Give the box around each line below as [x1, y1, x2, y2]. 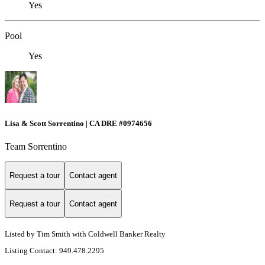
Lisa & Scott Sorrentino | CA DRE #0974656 [5, 118, 152, 128]
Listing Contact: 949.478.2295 [5, 246, 106, 256]
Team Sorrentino [5, 141, 67, 151]
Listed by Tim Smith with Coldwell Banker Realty [5, 230, 166, 239]
